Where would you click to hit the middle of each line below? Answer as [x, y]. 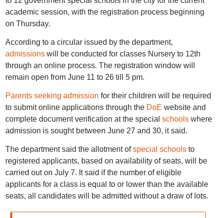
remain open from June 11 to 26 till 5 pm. [75, 77]
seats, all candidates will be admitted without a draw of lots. [107, 196]
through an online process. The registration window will [100, 65]
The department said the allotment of [69, 149]
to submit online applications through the [76, 107]
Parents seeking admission [52, 96]
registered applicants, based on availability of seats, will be [106, 161]
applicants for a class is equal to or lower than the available [107, 184]
